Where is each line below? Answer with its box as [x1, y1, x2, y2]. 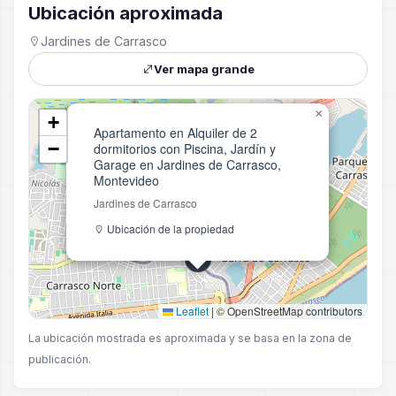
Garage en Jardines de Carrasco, [94, 156, 281, 173]
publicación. [28, 353, 91, 366]
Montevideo [94, 171, 159, 189]
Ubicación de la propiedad [104, 221, 234, 236]
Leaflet [173, 303, 209, 318]
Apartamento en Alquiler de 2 [94, 124, 257, 141]
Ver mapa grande [153, 62, 255, 76]
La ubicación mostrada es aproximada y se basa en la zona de [28, 331, 352, 345]
